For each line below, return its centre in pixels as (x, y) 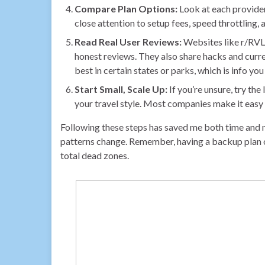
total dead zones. (95, 155)
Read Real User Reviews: (128, 41)
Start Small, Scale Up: (121, 89)
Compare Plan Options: (126, 8)
